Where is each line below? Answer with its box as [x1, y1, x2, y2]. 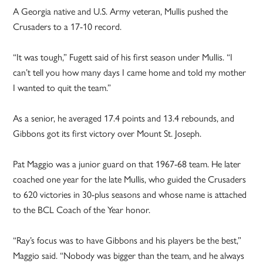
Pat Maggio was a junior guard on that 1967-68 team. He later [13, 157, 241, 171]
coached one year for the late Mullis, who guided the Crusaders [13, 172, 247, 186]
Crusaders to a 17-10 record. [13, 19, 122, 33]
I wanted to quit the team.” [13, 80, 112, 95]
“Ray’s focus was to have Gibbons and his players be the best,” [13, 233, 242, 247]
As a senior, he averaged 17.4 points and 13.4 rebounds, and [13, 111, 235, 125]
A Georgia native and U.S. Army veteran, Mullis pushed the [13, 4, 228, 18]
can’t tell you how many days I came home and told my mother [13, 65, 247, 79]
